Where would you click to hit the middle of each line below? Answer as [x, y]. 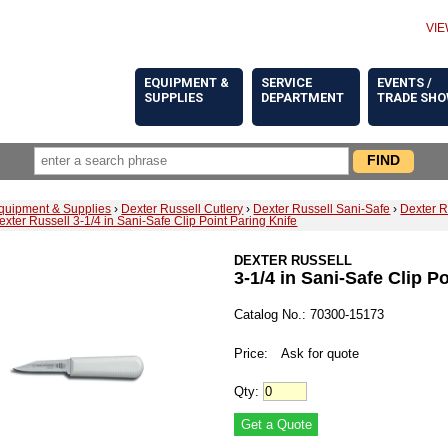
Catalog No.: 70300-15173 [309, 314]
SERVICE [286, 82]
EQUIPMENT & [187, 82]
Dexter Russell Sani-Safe [322, 209]
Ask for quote [320, 354]
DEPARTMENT [302, 97]
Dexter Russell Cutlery [182, 209]
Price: [251, 354]
